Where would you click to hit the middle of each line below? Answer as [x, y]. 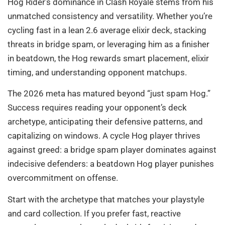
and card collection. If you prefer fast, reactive [94, 213]
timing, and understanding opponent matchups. [97, 72]
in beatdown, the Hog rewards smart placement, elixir [108, 58]
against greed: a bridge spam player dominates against [112, 150]
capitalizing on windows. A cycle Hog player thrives [104, 136]
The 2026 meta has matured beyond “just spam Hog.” [109, 94]
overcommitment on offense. [63, 178]
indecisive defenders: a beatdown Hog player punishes [111, 164]
